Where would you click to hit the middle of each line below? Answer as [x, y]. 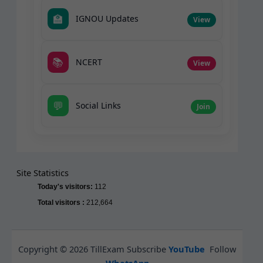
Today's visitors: [66, 187]
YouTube [188, 249]
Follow [223, 249]
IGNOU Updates [107, 19]
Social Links [98, 106]
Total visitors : [62, 203]
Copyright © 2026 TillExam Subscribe [93, 249]
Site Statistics [42, 173]
